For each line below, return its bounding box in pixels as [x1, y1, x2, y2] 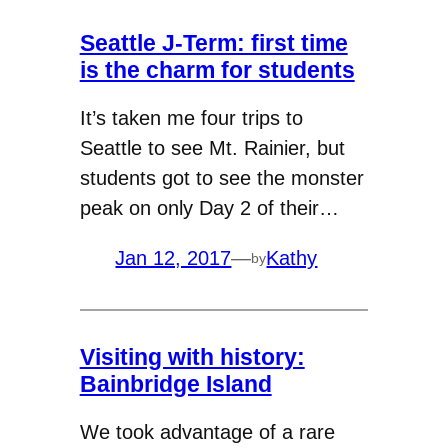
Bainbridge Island [79, 370, 272, 397]
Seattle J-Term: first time [79, 29, 348, 56]
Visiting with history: [79, 343, 305, 370]
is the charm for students [79, 56, 355, 83]
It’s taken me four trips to [79, 107, 303, 130]
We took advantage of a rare [79, 421, 335, 444]
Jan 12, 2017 [115, 247, 232, 270]
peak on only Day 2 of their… [79, 197, 339, 220]
